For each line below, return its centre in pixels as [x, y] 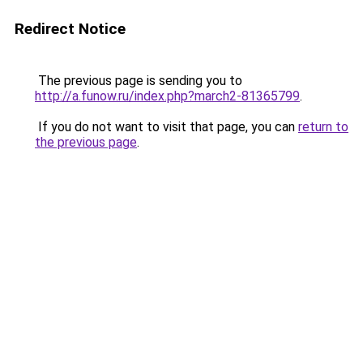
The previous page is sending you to [139, 81]
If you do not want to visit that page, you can [167, 127]
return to [323, 127]
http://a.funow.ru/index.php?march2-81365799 [167, 96]
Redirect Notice [70, 29]
